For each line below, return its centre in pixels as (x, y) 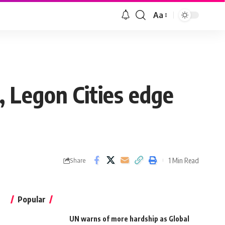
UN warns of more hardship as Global (129, 219)
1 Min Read (184, 160)
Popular (31, 200)
